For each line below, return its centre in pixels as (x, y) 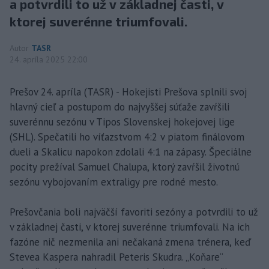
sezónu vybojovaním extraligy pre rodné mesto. (114, 182)
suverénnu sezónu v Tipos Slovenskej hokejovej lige (122, 122)
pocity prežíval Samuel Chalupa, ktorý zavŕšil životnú (125, 167)
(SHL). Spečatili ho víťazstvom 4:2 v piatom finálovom (127, 137)
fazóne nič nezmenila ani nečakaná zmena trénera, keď (130, 242)
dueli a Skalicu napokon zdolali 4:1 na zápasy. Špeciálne (131, 152)
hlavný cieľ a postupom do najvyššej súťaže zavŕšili (119, 107)
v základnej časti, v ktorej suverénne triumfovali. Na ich (130, 227)
